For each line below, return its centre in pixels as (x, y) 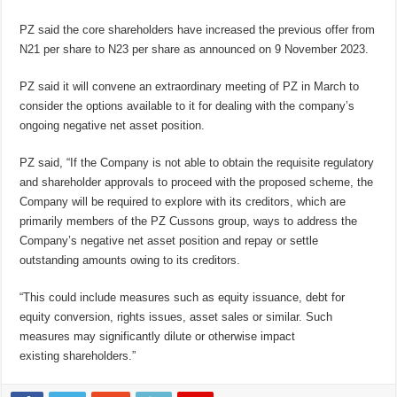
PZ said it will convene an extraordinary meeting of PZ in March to (190, 87)
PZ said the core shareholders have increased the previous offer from (198, 30)
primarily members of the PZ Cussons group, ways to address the (189, 222)
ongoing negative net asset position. (113, 126)
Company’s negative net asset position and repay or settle (169, 241)
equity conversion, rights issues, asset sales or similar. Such (176, 317)
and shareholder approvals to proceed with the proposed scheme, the (197, 183)
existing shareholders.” (78, 356)
